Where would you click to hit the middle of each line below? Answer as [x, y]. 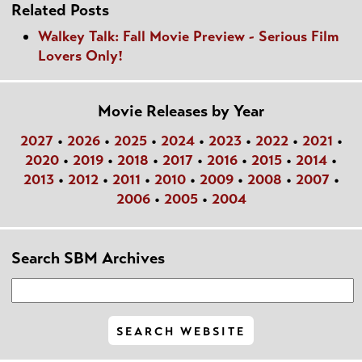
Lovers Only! [80, 56]
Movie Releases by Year [181, 112]
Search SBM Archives [88, 258]
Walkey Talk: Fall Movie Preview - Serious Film [188, 37]
